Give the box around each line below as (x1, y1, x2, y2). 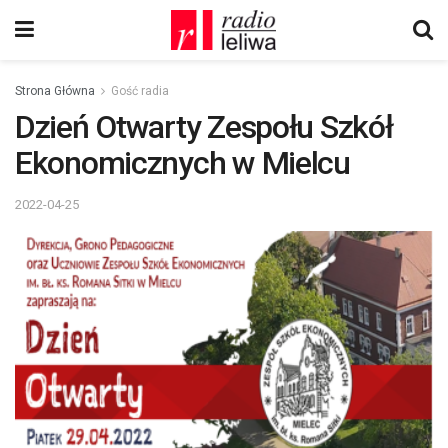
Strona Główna (15, 84, 95, 98)
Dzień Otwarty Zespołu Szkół (15, 108, 393, 146)
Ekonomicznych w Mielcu (15, 144, 350, 182)
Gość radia (111, 84, 169, 98)
